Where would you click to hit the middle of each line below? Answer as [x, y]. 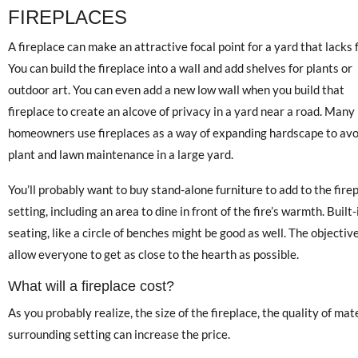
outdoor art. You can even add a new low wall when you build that [176, 90]
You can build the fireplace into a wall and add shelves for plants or [180, 68]
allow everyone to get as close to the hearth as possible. [153, 255]
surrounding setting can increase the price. [119, 334]
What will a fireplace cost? [91, 286]
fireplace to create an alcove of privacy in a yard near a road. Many [181, 111]
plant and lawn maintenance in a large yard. [121, 155]
